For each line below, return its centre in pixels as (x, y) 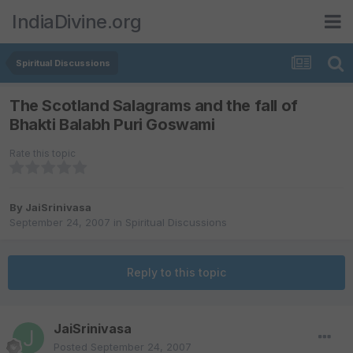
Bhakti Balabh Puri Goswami (112, 125)
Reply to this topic (176, 273)
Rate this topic (43, 154)
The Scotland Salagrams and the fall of (154, 106)
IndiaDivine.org (77, 21)
